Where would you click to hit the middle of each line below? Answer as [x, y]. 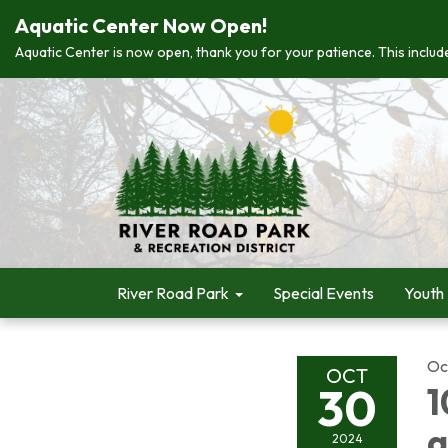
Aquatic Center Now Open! [141, 25]
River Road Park [173, 293]
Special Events [323, 293]
